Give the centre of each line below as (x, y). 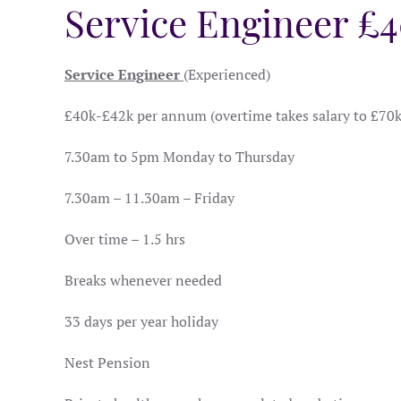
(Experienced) (227, 74)
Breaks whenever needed (143, 280)
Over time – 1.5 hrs (125, 239)
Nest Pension (107, 363)
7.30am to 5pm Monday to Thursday (179, 157)
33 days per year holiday (141, 321)
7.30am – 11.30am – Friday (149, 198)
